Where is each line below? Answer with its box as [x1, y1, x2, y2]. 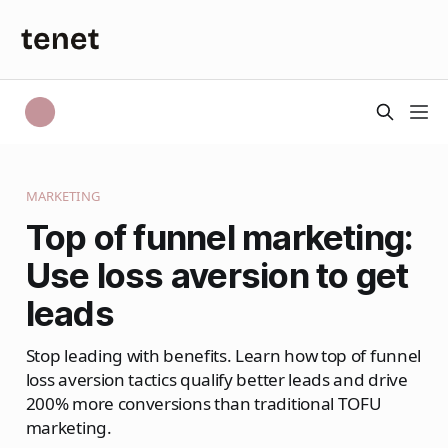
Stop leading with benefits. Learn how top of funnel [25, 343, 421, 367]
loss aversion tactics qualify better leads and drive [25, 367, 408, 391]
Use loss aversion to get [25, 253, 409, 296]
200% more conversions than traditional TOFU [25, 391, 382, 415]
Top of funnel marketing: [25, 215, 414, 258]
